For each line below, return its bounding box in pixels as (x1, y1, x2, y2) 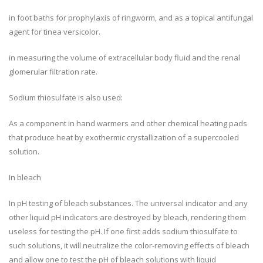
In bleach (9, 172, 41, 183)
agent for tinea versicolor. (9, 26, 100, 38)
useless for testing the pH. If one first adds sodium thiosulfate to (9, 226, 238, 237)
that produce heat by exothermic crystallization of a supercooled (9, 132, 239, 143)
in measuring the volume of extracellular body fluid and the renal (9, 52, 240, 63)
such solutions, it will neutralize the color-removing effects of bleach (9, 240, 249, 251)
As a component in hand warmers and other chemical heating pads (9, 118, 247, 129)
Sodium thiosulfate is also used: (9, 92, 123, 103)
